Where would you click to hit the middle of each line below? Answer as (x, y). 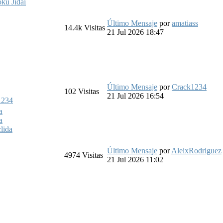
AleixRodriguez (196, 150)
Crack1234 (189, 87)
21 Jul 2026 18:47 (135, 32)
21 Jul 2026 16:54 (135, 96)
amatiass (185, 23)
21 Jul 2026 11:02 (135, 159)
